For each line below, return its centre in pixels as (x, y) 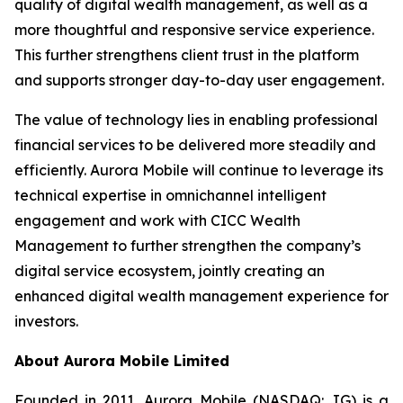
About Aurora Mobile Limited (122, 361)
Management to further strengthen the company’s (188, 246)
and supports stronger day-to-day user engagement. (199, 80)
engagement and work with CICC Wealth (157, 220)
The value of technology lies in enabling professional (196, 120)
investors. (46, 321)
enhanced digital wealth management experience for (201, 296)
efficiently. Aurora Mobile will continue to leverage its (199, 170)
